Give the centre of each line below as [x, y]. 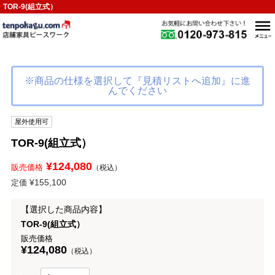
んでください [137, 91]
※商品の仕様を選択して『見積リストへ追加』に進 [137, 81]
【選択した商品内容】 [64, 209]
